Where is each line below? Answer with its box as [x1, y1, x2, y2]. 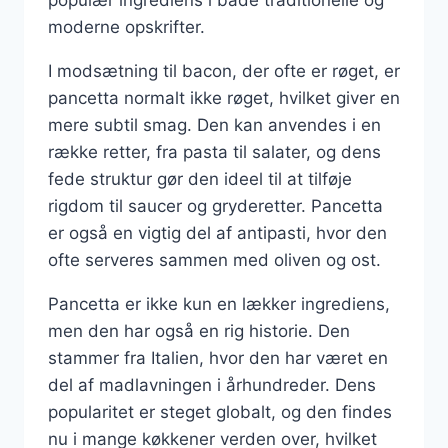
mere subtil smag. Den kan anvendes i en [48, 114, 381, 135]
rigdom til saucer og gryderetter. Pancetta [48, 195, 383, 216]
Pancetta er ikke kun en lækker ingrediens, [48, 293, 390, 314]
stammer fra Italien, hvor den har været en [48, 347, 388, 368]
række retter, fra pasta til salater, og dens [48, 141, 381, 162]
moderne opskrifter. [48, 16, 205, 37]
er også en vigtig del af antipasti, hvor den [48, 222, 387, 243]
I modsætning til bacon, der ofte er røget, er [48, 60, 400, 81]
